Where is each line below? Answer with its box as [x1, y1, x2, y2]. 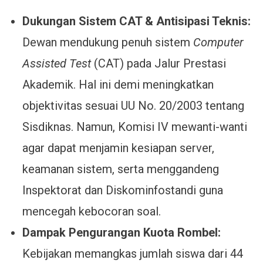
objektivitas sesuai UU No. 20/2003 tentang [22, 99, 244, 113]
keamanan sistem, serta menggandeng [22, 162, 219, 176]
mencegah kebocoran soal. [22, 204, 161, 218]
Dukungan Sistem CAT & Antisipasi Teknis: [22, 14, 251, 28]
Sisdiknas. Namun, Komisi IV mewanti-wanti [22, 120, 247, 134]
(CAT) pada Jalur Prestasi [90, 56, 226, 70]
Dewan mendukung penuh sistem [22, 35, 193, 49]
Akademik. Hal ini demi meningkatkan [22, 77, 214, 92]
